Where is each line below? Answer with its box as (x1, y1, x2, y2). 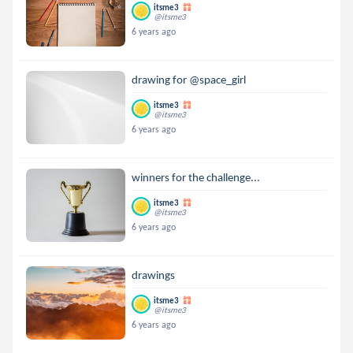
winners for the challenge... (132, 170, 261, 184)
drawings (132, 268, 176, 282)
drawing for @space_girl (132, 72, 247, 87)
